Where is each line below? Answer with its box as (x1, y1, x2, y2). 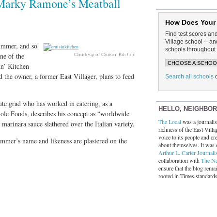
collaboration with (158, 156, 201, 164)
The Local (158, 117, 181, 125)
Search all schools (165, 73, 214, 80)
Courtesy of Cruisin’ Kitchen (74, 52, 136, 57)
